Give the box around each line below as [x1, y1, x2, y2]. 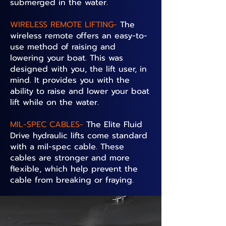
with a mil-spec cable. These [10, 141, 124, 153]
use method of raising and [10, 41, 116, 53]
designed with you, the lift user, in [10, 63, 147, 75]
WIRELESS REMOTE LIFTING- [10, 19, 120, 31]
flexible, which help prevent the [10, 163, 138, 175]
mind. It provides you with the [10, 74, 130, 86]
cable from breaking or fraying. [10, 174, 134, 186]
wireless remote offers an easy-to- [10, 30, 147, 42]
